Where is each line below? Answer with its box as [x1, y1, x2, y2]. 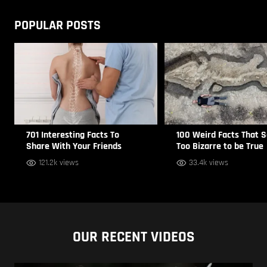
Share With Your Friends [26, 139, 122, 153]
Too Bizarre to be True [176, 139, 263, 153]
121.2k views [39, 157, 79, 168]
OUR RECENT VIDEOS [73, 227, 194, 247]
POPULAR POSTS [14, 17, 101, 34]
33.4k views [189, 157, 228, 168]
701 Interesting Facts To [26, 128, 119, 141]
